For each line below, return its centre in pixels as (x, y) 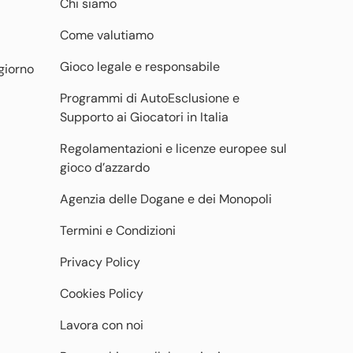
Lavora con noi (102, 325)
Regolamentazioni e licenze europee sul (173, 149)
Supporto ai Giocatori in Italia (144, 117)
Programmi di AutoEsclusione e (150, 98)
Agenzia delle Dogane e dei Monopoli (166, 199)
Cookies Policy (102, 294)
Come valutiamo (107, 35)
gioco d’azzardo (105, 167)
